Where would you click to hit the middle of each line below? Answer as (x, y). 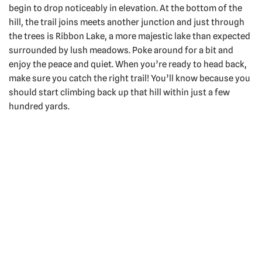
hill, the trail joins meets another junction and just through (127, 23)
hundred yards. (39, 107)
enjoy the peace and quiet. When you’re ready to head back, (128, 65)
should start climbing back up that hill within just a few (119, 93)
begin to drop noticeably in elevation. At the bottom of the (125, 8)
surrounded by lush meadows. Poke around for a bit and (121, 51)
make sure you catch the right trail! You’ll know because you (130, 79)
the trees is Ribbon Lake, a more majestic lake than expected (130, 37)
